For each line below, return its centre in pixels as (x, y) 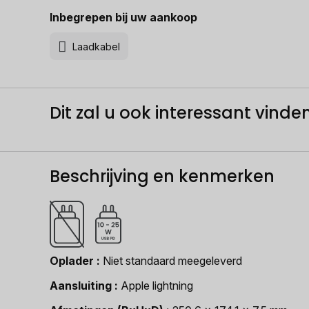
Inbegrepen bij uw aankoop (123, 17)
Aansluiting (81, 286)
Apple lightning (157, 286)
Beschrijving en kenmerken (162, 176)
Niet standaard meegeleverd (172, 261)
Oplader (72, 261)
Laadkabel (96, 46)
